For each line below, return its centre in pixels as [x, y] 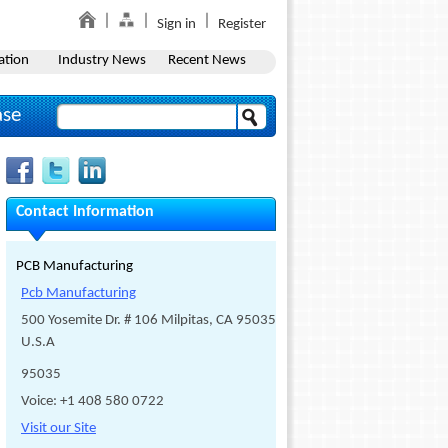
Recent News [206, 60]
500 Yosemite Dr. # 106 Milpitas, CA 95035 [148, 320]
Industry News [101, 60]
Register [242, 24]
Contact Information [85, 212]
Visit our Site [58, 428]
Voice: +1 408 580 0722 [92, 401]
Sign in [176, 24]
